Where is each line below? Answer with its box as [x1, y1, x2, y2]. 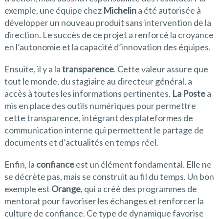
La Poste [172, 88, 205, 99]
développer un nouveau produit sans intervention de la [4, 17, 211, 28]
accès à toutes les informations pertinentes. [4, 88, 172, 99]
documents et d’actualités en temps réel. [4, 137, 158, 148]
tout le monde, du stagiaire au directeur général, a [4, 76, 192, 87]
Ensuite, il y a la [4, 64, 62, 75]
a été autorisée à [136, 5, 201, 16]
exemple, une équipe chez [4, 5, 103, 16]
